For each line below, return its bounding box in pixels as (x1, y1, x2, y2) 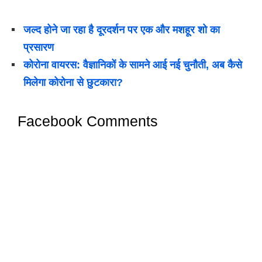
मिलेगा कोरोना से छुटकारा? (23, 77, 123, 89)
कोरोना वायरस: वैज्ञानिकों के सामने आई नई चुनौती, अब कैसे (23, 59, 242, 71)
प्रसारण (23, 42, 54, 54)
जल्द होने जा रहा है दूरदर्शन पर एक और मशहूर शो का (23, 24, 220, 36)
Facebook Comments (18, 113, 158, 130)
